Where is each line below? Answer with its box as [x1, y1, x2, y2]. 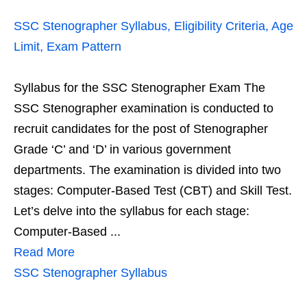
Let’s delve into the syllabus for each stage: [14, 204, 249, 218]
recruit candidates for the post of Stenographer [14, 122, 268, 136]
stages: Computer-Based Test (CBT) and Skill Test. [14, 184, 292, 197]
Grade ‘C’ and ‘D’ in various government [14, 143, 231, 156]
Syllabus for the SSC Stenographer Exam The [14, 81, 265, 95]
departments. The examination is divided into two [14, 163, 281, 177]
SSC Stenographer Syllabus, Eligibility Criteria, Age [14, 19, 293, 33]
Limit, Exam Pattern [14, 40, 121, 53]
